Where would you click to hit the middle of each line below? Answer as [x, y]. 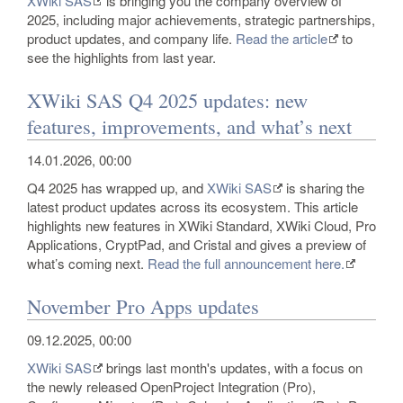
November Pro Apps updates [143, 305]
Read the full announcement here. [246, 263]
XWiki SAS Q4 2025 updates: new [167, 99]
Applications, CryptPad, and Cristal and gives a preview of [197, 244]
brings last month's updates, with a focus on [233, 367]
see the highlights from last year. [121, 58]
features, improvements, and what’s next [189, 125]
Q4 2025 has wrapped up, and [117, 188]
